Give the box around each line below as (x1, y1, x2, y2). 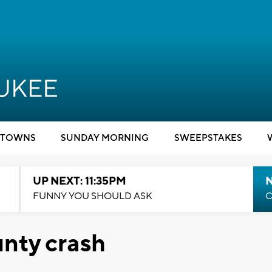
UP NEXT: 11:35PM (32, 174, 126, 188)
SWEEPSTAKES (174, 132, 242, 144)
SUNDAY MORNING (61, 132, 149, 144)
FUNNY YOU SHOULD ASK (32, 190, 152, 202)
